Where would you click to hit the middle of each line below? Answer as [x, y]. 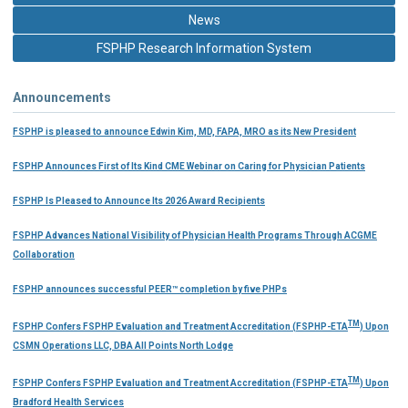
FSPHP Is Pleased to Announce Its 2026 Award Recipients [139, 200]
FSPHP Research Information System [204, 48]
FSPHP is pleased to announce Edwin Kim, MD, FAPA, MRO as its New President [184, 131]
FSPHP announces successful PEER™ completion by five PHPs [150, 289]
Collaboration [44, 254]
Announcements [62, 97]
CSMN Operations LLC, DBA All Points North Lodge [123, 346]
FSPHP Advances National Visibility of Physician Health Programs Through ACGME [195, 235]
